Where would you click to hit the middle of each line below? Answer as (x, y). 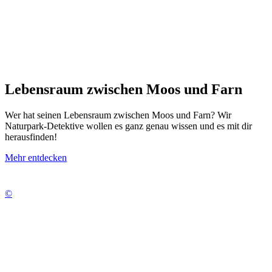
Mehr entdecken (36, 158)
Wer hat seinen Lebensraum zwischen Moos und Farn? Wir (118, 115)
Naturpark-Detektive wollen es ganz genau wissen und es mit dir (128, 126)
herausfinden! (31, 137)
